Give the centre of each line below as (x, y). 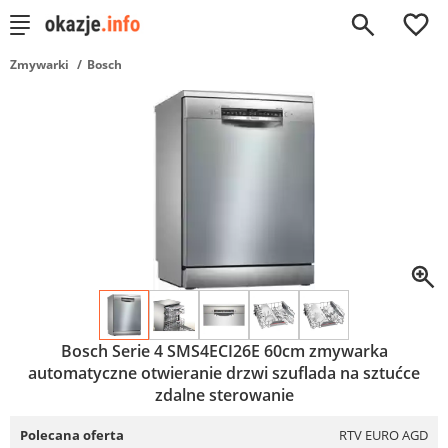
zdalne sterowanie (224, 395)
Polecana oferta (72, 435)
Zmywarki (39, 64)
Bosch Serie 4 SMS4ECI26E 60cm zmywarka (224, 351)
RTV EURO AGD (383, 435)
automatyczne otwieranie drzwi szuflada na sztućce (224, 373)
